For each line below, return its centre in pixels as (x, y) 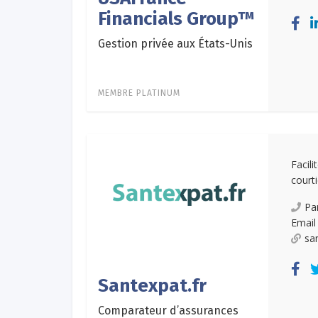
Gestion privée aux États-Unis (175, 43)
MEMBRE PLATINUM (139, 93)
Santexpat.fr (152, 286)
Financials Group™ (176, 18)
